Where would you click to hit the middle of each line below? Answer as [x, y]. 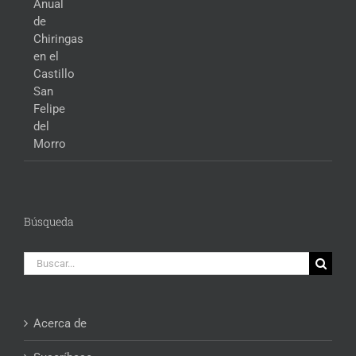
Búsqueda [49, 221]
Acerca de [60, 323]
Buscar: [43, 259]
